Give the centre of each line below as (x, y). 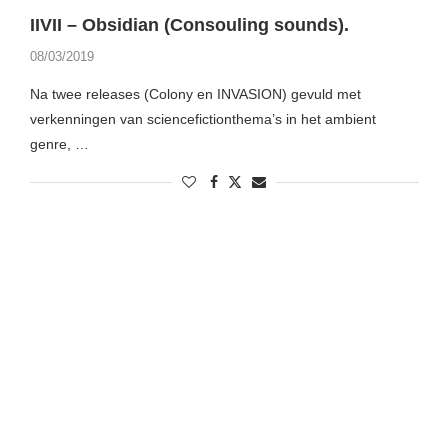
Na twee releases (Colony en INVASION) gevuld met (195, 94)
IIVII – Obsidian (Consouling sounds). (189, 25)
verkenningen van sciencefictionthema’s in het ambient (202, 119)
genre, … (59, 144)
